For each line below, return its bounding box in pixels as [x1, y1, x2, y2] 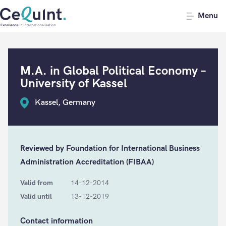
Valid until [20, 192, 52, 201]
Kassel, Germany [35, 98, 95, 107]
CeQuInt [66, 8, 96, 18]
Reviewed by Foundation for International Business [20, 144, 200, 153]
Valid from [20, 179, 53, 187]
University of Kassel [20, 76, 127, 91]
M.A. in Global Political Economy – [20, 64, 206, 78]
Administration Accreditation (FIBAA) [20, 157, 154, 167]
